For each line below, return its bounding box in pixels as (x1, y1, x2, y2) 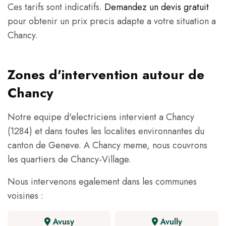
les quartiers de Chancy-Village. (8, 153, 131, 166)
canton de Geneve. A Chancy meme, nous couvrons (8, 139, 207, 152)
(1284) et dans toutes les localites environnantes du (8, 125, 204, 138)
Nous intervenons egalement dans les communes (8, 175, 197, 189)
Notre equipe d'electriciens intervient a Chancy (8, 110, 194, 124)
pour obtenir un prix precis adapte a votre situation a (8, 15, 216, 28)
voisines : (8, 189, 43, 203)
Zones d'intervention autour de (8, 65, 204, 85)
